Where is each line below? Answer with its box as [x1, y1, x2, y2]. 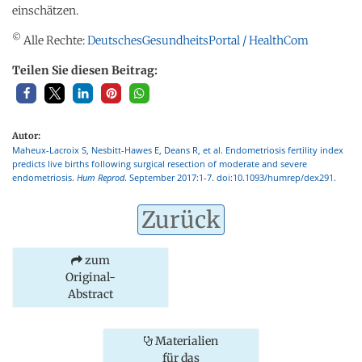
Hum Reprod [77, 170, 124, 183]
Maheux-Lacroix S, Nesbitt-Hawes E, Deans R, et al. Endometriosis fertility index [12, 143, 343, 156]
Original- [65, 269, 116, 284]
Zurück [141, 204, 221, 234]
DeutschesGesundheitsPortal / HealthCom [87, 32, 309, 48]
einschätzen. [12, 2, 78, 18]
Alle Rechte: [21, 32, 87, 48]
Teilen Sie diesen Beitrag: [12, 62, 158, 78]
